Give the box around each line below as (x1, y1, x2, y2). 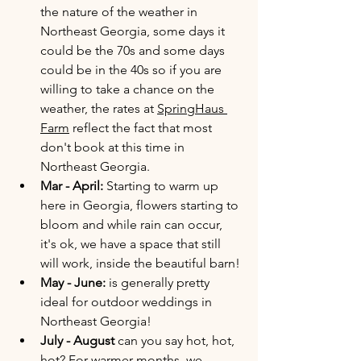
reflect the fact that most (69, 120, 215, 136)
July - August (40, 333, 118, 349)
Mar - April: (40, 178, 106, 194)
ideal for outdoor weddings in (40, 294, 215, 310)
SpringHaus (157, 101, 227, 117)
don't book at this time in (40, 139, 188, 156)
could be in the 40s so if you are (40, 62, 225, 78)
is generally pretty (106, 275, 213, 291)
